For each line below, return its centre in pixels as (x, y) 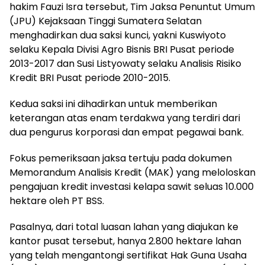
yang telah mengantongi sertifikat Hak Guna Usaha (128, 255)
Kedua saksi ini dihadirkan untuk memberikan (113, 104)
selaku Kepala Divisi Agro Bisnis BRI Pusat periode (122, 49)
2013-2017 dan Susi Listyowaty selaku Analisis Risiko (125, 63)
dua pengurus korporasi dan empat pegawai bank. (127, 132)
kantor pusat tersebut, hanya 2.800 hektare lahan (125, 241)
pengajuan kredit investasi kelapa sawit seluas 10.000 (132, 186)
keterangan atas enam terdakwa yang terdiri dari (125, 118)
